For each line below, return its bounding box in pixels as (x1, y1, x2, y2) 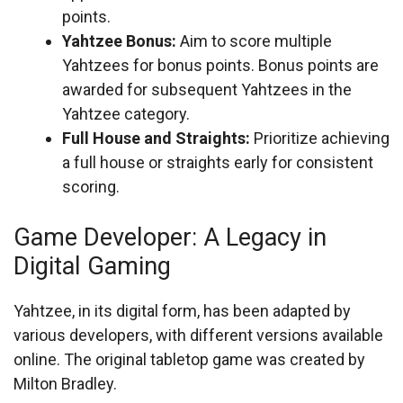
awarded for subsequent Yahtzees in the (62, 80, 352, 99)
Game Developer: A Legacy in (13, 223, 327, 252)
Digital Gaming (13, 252, 171, 281)
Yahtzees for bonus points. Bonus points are (62, 56, 379, 75)
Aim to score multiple (176, 31, 332, 50)
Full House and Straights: (62, 129, 250, 148)
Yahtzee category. (62, 104, 190, 123)
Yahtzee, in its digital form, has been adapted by (13, 301, 351, 320)
